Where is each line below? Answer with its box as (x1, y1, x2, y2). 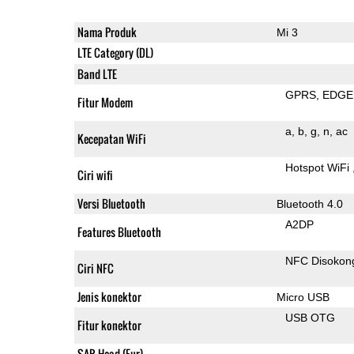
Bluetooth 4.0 (276, 197, 343, 210)
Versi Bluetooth (77, 194, 145, 212)
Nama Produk (77, 23, 137, 40)
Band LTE (77, 65, 117, 82)
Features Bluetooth (77, 223, 161, 240)
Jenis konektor (77, 288, 141, 305)
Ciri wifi (77, 166, 113, 183)
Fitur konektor (77, 316, 141, 333)
